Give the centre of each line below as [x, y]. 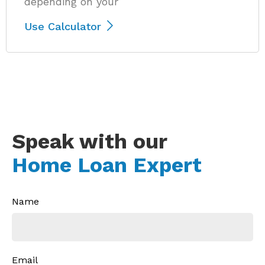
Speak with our [90, 141]
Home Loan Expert [107, 165]
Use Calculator [64, 26]
